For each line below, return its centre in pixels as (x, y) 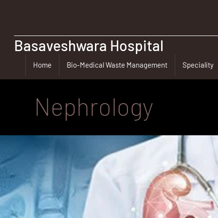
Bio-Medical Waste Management (117, 65)
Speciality (198, 65)
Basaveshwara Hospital (89, 45)
